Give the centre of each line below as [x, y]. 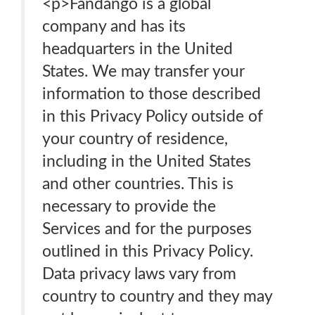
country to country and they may [157, 296]
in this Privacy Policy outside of [153, 116]
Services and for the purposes [147, 229]
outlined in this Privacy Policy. [148, 251]
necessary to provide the [129, 206]
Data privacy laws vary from [139, 274]
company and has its [114, 26]
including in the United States [147, 161]
